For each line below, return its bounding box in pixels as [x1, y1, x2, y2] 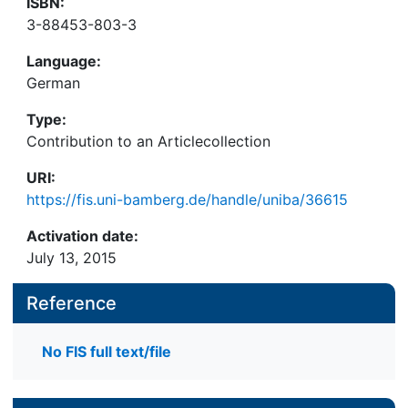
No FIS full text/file [42, 342, 171, 362]
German [26, 74, 80, 92]
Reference [26, 292, 117, 314]
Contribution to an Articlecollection [26, 132, 270, 150]
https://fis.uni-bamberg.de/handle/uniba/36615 [26, 190, 348, 209]
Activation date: [26, 227, 138, 245]
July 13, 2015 [26, 249, 117, 267]
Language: [26, 52, 101, 70]
